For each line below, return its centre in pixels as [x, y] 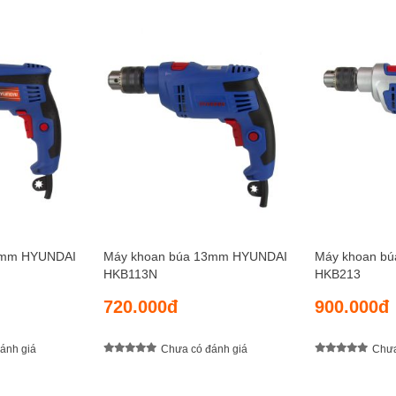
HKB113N [130, 274]
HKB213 [338, 274]
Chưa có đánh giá [204, 349]
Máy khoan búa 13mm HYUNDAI [195, 257]
